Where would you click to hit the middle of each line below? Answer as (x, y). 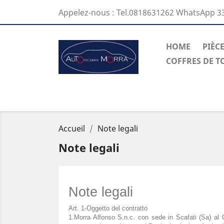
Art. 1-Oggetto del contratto (108, 208)
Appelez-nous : (87, 12)
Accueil (72, 128)
